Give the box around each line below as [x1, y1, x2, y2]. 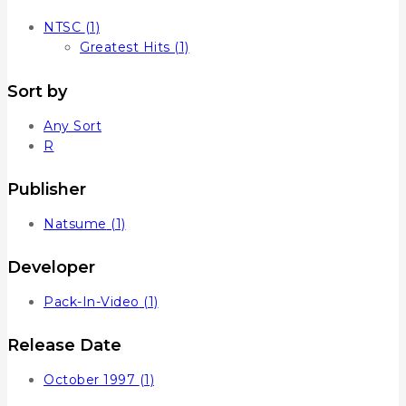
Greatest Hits [80, 39, 174, 56]
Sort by [7, 81, 67, 101]
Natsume [43, 215, 107, 232]
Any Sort [43, 117, 101, 134]
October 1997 [43, 372, 135, 389]
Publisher [7, 179, 86, 199]
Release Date [7, 335, 121, 356]
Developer [7, 256, 95, 277]
